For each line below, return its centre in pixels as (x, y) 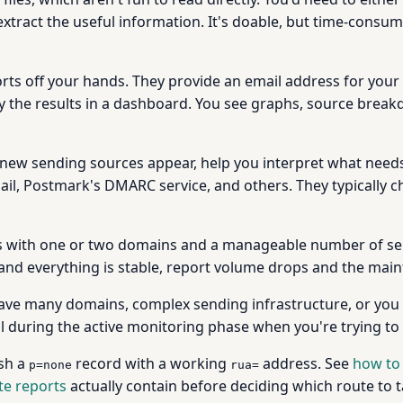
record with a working (151, 363)
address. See (306, 363)
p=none (50, 365)
